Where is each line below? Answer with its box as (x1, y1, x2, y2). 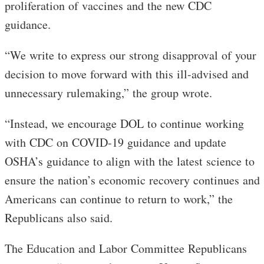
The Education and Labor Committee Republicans (5, 240, 247, 256)
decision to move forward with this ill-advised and (5, 65, 249, 82)
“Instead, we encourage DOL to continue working (5, 115, 244, 131)
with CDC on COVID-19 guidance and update (5, 134, 226, 150)
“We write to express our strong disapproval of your (5, 47, 256, 63)
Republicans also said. (5, 209, 113, 226)
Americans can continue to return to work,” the (5, 190, 233, 207)
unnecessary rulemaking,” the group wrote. (5, 84, 212, 101)
